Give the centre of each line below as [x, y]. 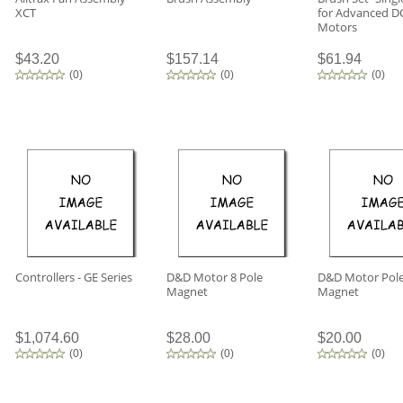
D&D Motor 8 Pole [215, 277]
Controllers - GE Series [74, 277]
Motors [337, 27]
